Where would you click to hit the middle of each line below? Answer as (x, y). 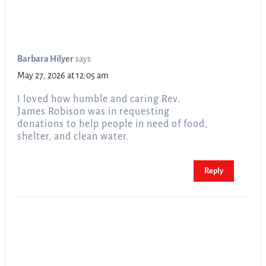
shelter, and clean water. (73, 137)
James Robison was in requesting (94, 112)
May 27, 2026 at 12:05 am (63, 76)
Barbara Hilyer (46, 59)
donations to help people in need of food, (113, 124)
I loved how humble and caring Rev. (99, 99)
